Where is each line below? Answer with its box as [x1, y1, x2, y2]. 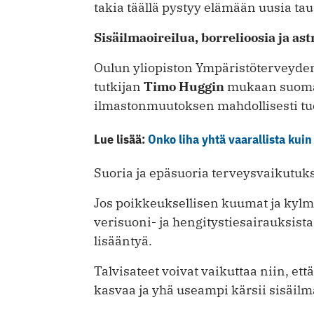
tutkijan [94, 78, 144, 95]
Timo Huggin [144, 78, 224, 95]
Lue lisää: [94, 131, 148, 148]
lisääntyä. [94, 233, 152, 250]
